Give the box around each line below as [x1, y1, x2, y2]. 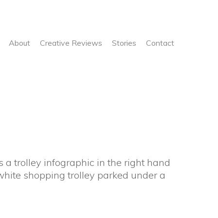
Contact [146, 38, 174, 48]
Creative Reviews [40, 38, 102, 48]
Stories [112, 38, 136, 48]
